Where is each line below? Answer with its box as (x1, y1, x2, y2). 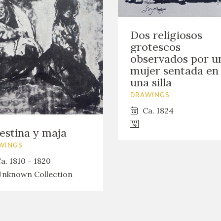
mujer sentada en (130, 63, 219, 77)
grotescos (130, 39, 181, 54)
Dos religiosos (130, 28, 202, 42)
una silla (130, 75, 172, 89)
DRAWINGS (130, 92, 170, 99)
